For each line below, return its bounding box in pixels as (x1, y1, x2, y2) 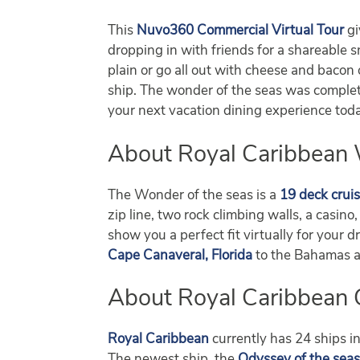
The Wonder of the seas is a (108, 188, 280, 202)
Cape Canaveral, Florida (108, 248, 253, 263)
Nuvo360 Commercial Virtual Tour (137, 24, 345, 39)
